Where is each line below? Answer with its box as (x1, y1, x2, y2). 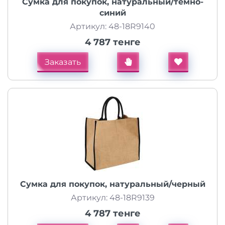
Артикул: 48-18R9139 (70, 193, 155, 202)
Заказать (44, 57, 81, 67)
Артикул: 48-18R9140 (70, 22, 155, 31)
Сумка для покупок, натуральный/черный (20, 179, 205, 189)
